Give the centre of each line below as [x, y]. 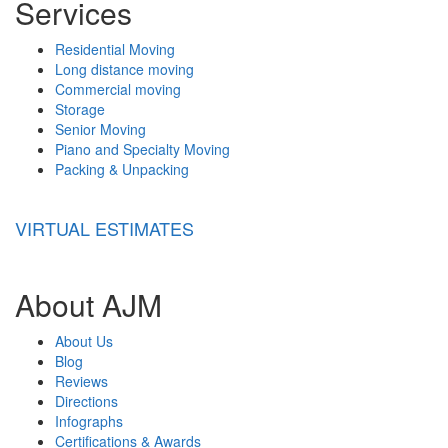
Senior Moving [100, 128]
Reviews [81, 380]
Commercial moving [118, 88]
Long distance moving [124, 68]
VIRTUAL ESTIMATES [104, 227]
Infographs [89, 420]
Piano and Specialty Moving [142, 148]
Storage [80, 108]
